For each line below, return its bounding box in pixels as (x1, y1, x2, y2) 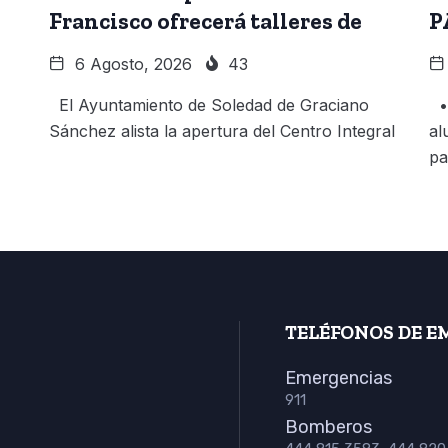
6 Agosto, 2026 (70, 53, 192, 74)
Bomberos (284, 415, 372, 438)
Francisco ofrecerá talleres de (49, 6, 362, 35)
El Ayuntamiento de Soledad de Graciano (49, 94, 369, 115)
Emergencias (284, 366, 392, 389)
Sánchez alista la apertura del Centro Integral (49, 120, 395, 141)
